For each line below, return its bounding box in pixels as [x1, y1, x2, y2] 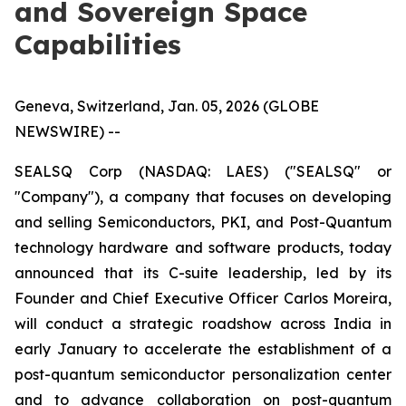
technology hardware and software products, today [14, 238, 391, 256]
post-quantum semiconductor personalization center [14, 365, 391, 383]
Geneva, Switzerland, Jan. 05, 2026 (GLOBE [14, 97, 319, 115]
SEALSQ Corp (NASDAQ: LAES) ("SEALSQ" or [14, 162, 391, 180]
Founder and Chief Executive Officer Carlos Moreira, [14, 289, 391, 307]
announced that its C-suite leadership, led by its [14, 264, 391, 282]
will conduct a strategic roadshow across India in [14, 314, 391, 333]
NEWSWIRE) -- [14, 122, 121, 140]
